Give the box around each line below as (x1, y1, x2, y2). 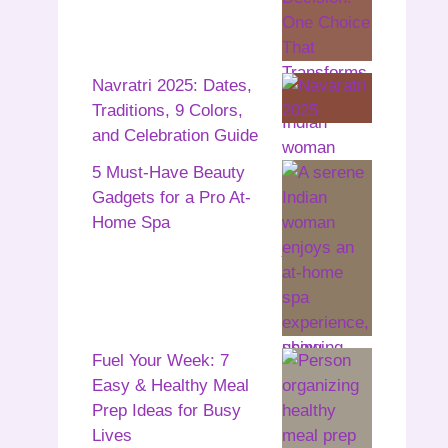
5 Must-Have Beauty (92, 163, 245, 183)
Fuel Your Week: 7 (92, 351, 229, 371)
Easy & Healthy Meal (92, 376, 249, 396)
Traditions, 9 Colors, (92, 100, 243, 120)
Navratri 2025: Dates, (92, 75, 252, 95)
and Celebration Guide (92, 125, 258, 145)
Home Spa (92, 213, 170, 233)
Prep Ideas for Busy (92, 401, 241, 421)
